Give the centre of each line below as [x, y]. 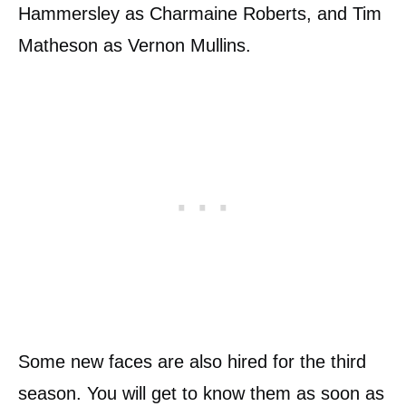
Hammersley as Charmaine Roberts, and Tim [200, 13]
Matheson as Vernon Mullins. [135, 45]
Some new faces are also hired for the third [192, 361]
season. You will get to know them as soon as [201, 393]
